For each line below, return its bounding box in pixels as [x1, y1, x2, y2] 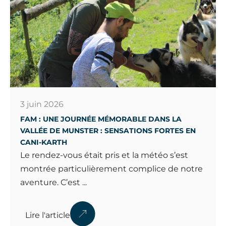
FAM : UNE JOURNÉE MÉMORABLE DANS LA [20, 114, 182, 124]
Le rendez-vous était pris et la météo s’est [20, 150, 188, 160]
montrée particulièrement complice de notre [20, 163, 203, 174]
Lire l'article [25, 210, 70, 220]
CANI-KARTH [20, 137, 67, 147]
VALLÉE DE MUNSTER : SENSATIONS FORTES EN [20, 126, 196, 135]
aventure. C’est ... [20, 177, 87, 187]
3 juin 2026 [20, 99, 64, 109]
